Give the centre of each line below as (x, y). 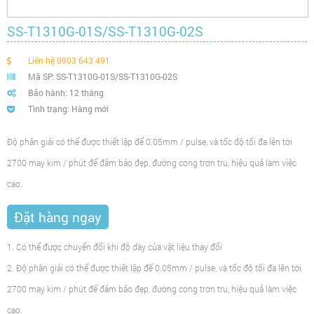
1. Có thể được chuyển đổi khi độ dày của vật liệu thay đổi (116, 247)
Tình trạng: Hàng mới (68, 109)
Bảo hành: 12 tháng (66, 93)
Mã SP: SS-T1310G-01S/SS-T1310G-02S (103, 77)
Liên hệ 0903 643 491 (69, 61)
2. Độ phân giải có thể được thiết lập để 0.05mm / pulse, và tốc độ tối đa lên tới (154, 268)
